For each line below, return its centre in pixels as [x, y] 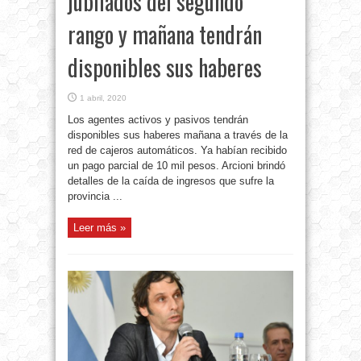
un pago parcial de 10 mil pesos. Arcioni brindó [176, 166]
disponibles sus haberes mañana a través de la [178, 135]
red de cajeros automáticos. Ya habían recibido [177, 151]
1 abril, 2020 [103, 98]
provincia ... [95, 197]
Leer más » [100, 228]
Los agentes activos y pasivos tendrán [158, 120]
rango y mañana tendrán [165, 35]
